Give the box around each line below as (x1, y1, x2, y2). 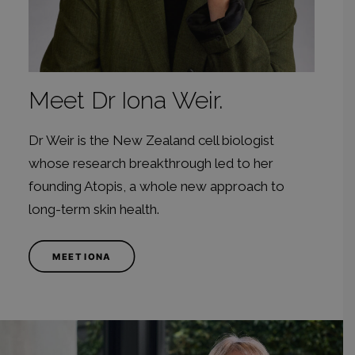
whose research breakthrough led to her (29, 155, 273, 171)
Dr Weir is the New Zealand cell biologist (29, 132, 274, 148)
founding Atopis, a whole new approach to (29, 178, 284, 194)
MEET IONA (52, 250, 111, 262)
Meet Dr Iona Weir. (29, 86, 223, 114)
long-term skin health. (29, 201, 159, 217)
